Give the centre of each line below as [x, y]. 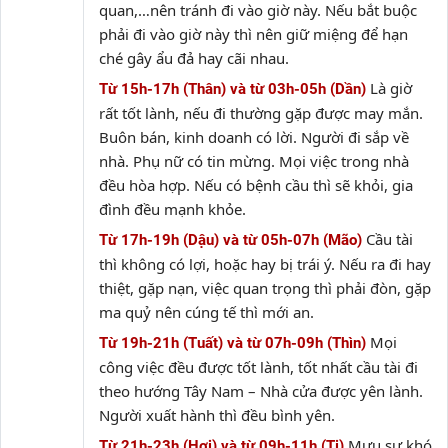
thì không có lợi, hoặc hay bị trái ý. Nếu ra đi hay [265, 264]
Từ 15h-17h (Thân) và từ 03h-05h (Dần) [232, 89]
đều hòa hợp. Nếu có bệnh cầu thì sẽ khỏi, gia [256, 185]
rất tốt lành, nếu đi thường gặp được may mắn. [261, 113]
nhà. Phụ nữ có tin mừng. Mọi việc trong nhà [254, 161]
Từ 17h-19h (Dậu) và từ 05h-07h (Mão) [230, 240]
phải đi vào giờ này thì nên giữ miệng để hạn [253, 34]
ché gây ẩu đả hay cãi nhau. [194, 58]
